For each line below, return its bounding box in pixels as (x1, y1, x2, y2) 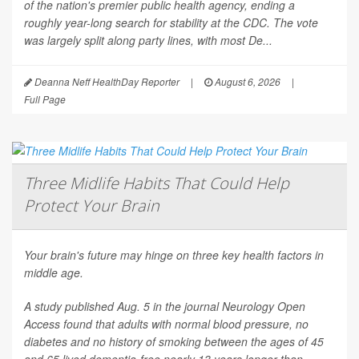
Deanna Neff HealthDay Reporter (32, 75, 179, 89)
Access (24, 316, 60, 333)
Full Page (24, 92, 66, 107)
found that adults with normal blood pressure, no (60, 316, 309, 333)
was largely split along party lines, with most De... (24, 32, 272, 49)
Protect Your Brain (24, 195, 159, 217)
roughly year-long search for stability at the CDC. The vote (24, 14, 318, 31)
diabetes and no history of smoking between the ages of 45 (24, 333, 324, 350)
